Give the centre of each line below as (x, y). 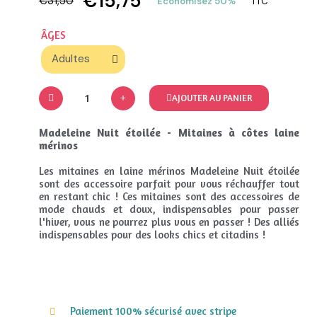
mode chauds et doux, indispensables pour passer (169, 209)
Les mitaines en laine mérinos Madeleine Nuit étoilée (169, 171)
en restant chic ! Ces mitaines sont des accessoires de (169, 196)
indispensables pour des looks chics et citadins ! (152, 234)
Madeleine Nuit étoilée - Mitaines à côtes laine (169, 132)
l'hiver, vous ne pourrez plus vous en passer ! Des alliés (169, 221)
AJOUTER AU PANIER (212, 98)
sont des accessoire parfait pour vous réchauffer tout (169, 183)
